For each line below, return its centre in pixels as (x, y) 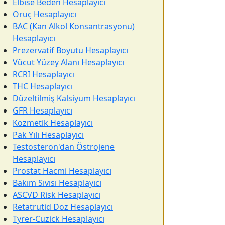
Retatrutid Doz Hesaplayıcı (63, 207)
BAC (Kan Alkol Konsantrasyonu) (74, 26)
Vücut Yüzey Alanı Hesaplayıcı (68, 62)
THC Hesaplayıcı (43, 86)
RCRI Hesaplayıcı (44, 74)
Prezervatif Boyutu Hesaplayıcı (70, 50)
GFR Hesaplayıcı (42, 110)
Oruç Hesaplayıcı (44, 14)
